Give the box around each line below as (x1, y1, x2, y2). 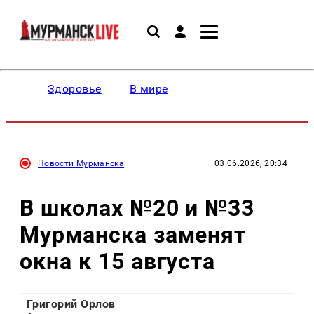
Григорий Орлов (27, 297, 116, 311)
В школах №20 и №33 (20, 194, 255, 221)
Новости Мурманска (38, 158, 125, 168)
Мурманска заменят (20, 221, 247, 248)
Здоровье (48, 82, 102, 95)
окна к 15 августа (20, 247, 216, 275)
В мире (129, 82, 168, 95)
